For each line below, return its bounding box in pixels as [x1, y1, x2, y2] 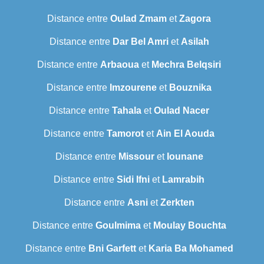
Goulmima [95, 220, 141, 231]
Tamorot [107, 128, 144, 139]
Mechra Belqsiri [151, 60, 221, 70]
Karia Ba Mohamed [148, 243, 233, 254]
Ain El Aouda [156, 128, 214, 139]
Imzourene [110, 82, 157, 93]
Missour [118, 151, 154, 162]
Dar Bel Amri [112, 37, 169, 47]
